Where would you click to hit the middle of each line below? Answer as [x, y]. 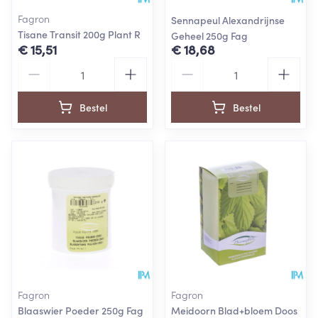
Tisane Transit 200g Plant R [79, 34]
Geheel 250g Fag [209, 35]
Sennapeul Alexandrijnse [228, 20]
